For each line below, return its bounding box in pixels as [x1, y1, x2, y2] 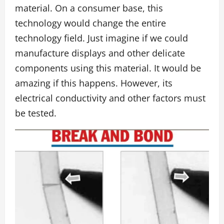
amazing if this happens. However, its [15, 76, 172, 89]
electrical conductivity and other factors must [15, 91, 205, 104]
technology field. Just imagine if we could [15, 31, 188, 44]
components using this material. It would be [15, 61, 201, 74]
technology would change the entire [15, 16, 166, 29]
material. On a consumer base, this [15, 1, 163, 14]
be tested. [15, 106, 56, 119]
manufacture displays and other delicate [15, 46, 185, 59]
